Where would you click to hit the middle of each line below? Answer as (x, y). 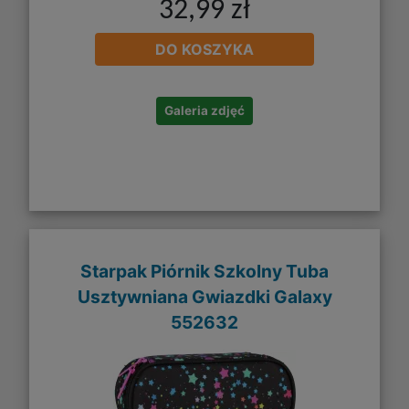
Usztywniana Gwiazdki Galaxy (204, 296)
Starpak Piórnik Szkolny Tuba (204, 271)
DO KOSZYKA (204, 50)
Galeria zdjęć (204, 111)
